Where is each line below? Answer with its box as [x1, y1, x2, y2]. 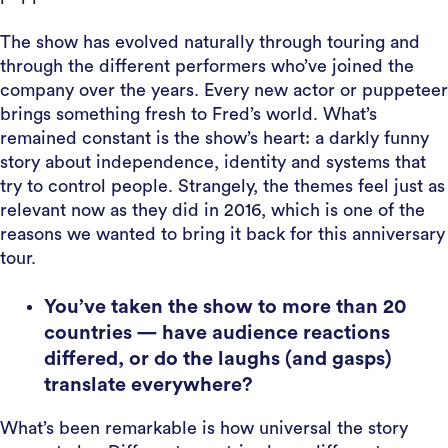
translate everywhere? [44, 375, 253, 395]
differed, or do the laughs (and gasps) [44, 349, 392, 369]
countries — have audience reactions [44, 323, 390, 343]
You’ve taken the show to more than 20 [44, 297, 406, 317]
